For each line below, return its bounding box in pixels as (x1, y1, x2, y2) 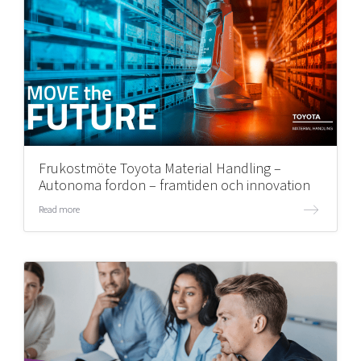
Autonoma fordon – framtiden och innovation (38, 176, 310, 196)
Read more (38, 201, 80, 217)
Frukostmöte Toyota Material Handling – (38, 159, 281, 179)
